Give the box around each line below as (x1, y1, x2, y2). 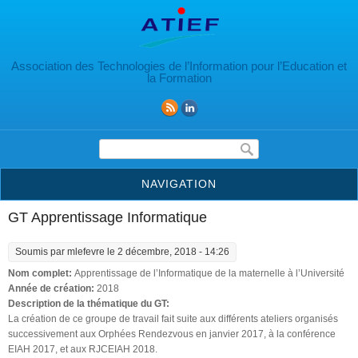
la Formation (146, 70, 212, 85)
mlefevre (67, 245, 105, 257)
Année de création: (8, 282, 97, 294)
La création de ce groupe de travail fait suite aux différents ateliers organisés (8, 312, 338, 324)
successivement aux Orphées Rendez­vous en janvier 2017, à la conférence (8, 328, 336, 340)
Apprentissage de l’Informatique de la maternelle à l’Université (74, 267, 344, 279)
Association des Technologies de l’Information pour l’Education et (11, 58, 347, 73)
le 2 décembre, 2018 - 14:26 (105, 245, 229, 257)
